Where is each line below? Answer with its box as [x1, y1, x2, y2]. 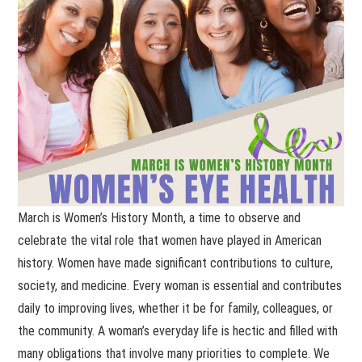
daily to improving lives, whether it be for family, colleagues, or [18, 300, 334, 316]
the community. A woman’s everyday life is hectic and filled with [18, 322, 339, 339]
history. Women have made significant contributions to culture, [18, 255, 334, 271]
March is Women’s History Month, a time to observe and [18, 209, 301, 225]
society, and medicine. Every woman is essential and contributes [18, 277, 343, 293]
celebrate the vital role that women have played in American [18, 232, 322, 248]
